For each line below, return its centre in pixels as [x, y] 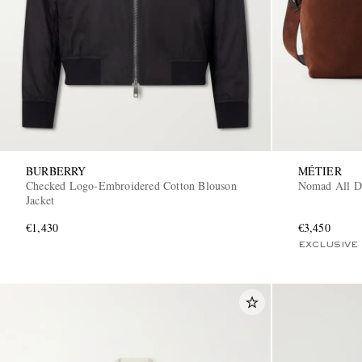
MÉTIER [320, 170]
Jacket [40, 200]
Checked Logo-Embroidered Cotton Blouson [131, 185]
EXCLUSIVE [328, 244]
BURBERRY [56, 170]
